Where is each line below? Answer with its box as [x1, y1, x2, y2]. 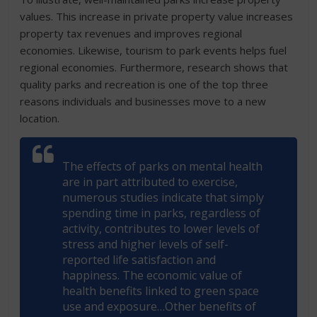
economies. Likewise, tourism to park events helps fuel [20, 43, 287, 57]
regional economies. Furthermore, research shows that [20, 60, 289, 74]
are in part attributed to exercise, [62, 174, 238, 190]
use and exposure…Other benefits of [62, 299, 257, 314]
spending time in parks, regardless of [62, 205, 261, 221]
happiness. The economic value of [62, 267, 243, 283]
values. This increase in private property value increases [20, 9, 294, 23]
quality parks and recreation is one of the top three [20, 77, 269, 91]
